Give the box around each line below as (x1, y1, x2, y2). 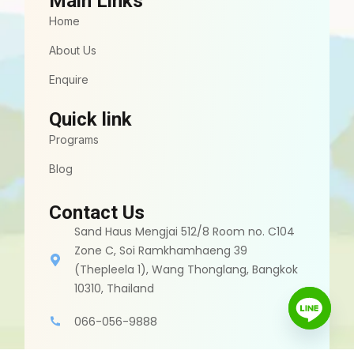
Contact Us (49, 201, 145, 224)
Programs (49, 133, 99, 147)
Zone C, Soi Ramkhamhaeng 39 (74, 243, 247, 259)
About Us (49, 43, 96, 58)
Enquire (49, 73, 88, 87)
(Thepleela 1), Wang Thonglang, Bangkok (74, 262, 298, 278)
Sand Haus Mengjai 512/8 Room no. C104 (74, 224, 295, 240)
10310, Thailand (74, 281, 154, 297)
